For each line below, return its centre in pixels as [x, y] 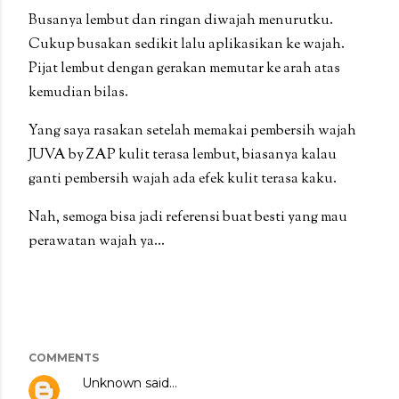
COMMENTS [64, 357]
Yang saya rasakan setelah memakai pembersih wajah [192, 131]
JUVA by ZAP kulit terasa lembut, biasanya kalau [183, 155]
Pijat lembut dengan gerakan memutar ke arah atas [184, 69]
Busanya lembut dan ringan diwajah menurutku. [181, 20]
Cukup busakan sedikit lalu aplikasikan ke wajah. [187, 45]
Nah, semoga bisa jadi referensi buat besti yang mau [188, 217]
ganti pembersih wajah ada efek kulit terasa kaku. [183, 179]
